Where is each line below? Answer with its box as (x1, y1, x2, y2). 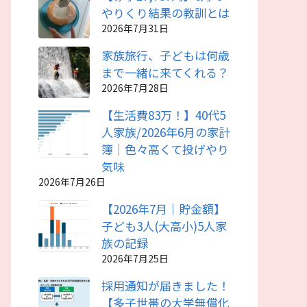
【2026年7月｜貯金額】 (101, 200, 225, 217)
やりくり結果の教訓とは (101, 4, 230, 21)
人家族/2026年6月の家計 (101, 123, 230, 140)
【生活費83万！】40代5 (101, 106, 225, 123)
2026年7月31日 (101, 21, 169, 35)
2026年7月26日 (38, 175, 106, 188)
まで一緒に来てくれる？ (101, 64, 229, 81)
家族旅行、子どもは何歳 (101, 47, 230, 64)
